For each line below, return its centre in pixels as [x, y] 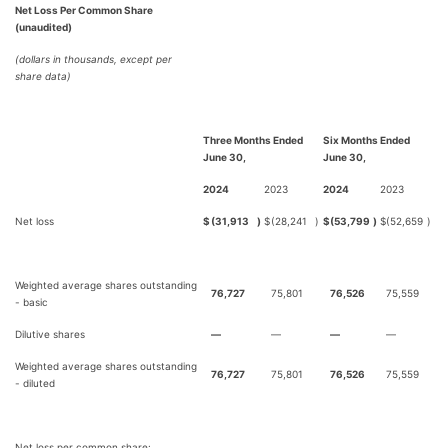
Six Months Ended [366, 140]
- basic [31, 302]
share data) [43, 76]
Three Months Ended [253, 140]
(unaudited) [43, 27]
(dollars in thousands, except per [93, 59]
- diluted [35, 383]
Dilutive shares [50, 334]
